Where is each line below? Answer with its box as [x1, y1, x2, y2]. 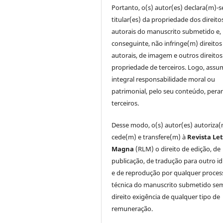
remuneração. [111, 204, 153, 213]
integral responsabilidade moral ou [111, 74, 216, 84]
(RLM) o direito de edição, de [134, 144, 221, 153]
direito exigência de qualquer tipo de [111, 192, 221, 201]
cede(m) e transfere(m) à [111, 132, 188, 141]
